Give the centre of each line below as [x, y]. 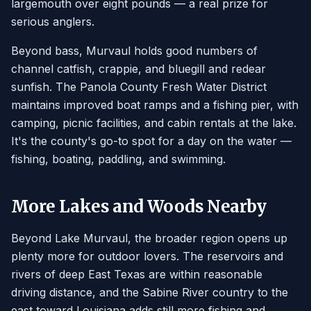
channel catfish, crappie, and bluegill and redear [138, 69]
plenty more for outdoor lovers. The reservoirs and [147, 256]
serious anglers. [53, 22]
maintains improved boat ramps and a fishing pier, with [155, 105]
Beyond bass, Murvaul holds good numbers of [134, 51]
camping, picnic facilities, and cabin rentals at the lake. [154, 123]
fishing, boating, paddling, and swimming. [118, 159]
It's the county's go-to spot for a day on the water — [151, 141]
